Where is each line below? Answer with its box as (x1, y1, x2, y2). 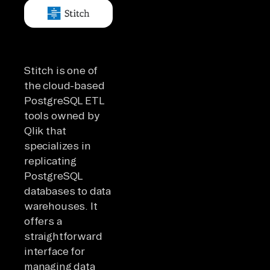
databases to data (24, 185, 111, 197)
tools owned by (24, 110, 100, 122)
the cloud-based (24, 80, 105, 92)
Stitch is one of (24, 64, 98, 77)
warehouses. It (24, 200, 98, 212)
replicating (24, 155, 77, 167)
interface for (24, 245, 85, 257)
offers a (24, 215, 62, 227)
